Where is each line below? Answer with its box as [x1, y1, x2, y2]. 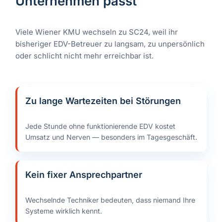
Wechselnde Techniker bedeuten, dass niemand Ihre [25, 196, 195, 205]
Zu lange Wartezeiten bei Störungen [25, 96, 181, 107]
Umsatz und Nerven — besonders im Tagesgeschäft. [25, 133, 197, 142]
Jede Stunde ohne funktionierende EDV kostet [25, 122, 175, 131]
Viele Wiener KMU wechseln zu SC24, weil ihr [15, 27, 178, 37]
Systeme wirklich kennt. [25, 207, 102, 216]
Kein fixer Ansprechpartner [25, 169, 142, 180]
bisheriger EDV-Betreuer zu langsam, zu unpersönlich [15, 39, 205, 49]
